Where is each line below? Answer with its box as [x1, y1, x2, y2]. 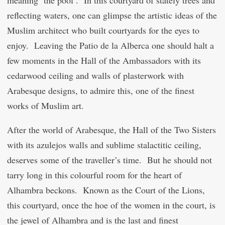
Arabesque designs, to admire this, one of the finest [7, 84, 194, 96]
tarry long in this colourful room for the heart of [7, 169, 182, 181]
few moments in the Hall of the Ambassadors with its [7, 54, 201, 66]
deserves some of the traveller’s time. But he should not [7, 154, 212, 166]
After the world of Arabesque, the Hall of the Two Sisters [7, 124, 216, 136]
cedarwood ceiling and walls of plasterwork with [7, 69, 184, 81]
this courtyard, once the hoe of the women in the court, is [7, 199, 215, 211]
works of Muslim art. [7, 99, 84, 111]
